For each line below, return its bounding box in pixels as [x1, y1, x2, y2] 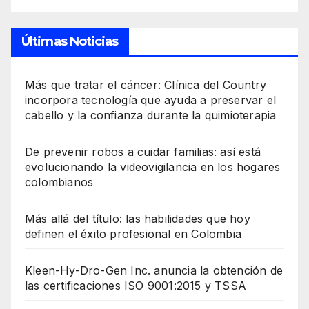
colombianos [25, 175, 94, 189]
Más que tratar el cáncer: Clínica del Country [25, 77, 267, 92]
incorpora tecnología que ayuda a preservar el [25, 92, 277, 107]
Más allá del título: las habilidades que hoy [25, 211, 250, 226]
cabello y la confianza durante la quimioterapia [25, 108, 277, 122]
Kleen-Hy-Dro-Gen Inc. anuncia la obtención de [25, 263, 283, 277]
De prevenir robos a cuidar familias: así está [25, 144, 261, 159]
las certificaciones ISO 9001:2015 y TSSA [25, 278, 246, 292]
